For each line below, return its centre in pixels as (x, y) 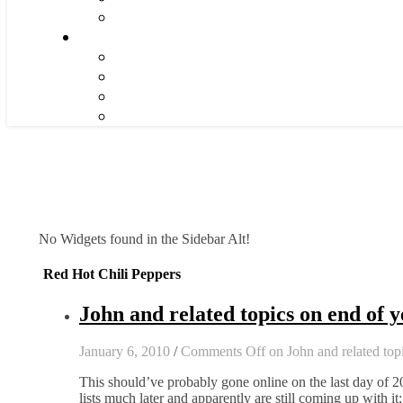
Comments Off (223, 352)
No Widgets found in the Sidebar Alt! (144, 239)
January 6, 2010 (125, 352)
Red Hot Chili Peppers (112, 274)
